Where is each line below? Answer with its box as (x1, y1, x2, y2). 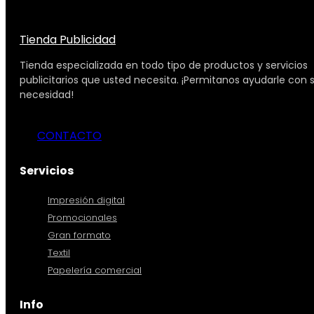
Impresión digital (48, 193, 125, 207)
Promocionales (48, 210, 117, 224)
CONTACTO (37, 127, 102, 144)
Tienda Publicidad (20, 31, 116, 48)
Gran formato (48, 228, 111, 242)
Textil (48, 245, 70, 259)
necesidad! (20, 87, 76, 102)
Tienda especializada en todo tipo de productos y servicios (20, 57, 308, 72)
